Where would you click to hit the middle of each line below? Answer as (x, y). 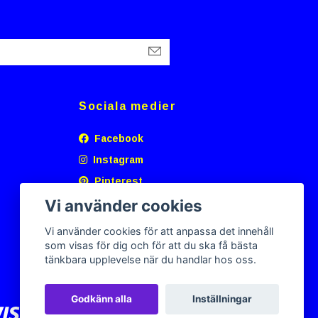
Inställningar (222, 299)
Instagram (117, 159)
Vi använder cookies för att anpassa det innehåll (159, 231)
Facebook (117, 138)
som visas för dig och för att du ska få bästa (152, 246)
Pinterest (117, 181)
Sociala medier (128, 106)
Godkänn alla (102, 299)
